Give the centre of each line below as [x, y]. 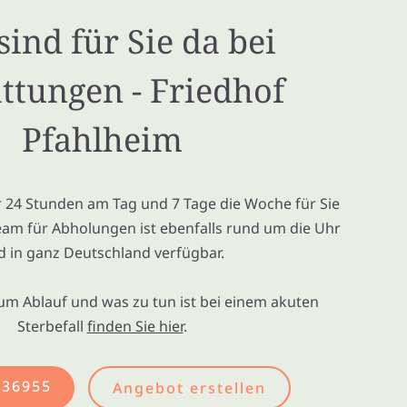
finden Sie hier [135, 326]
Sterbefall [52, 326]
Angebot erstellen [189, 388]
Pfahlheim [102, 139]
